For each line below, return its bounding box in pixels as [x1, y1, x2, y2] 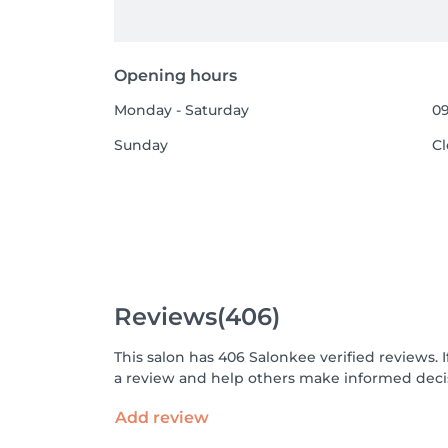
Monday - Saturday [114, 101, 249, 119]
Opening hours [114, 66, 237, 85]
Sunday [114, 136, 168, 154]
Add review [115, 408, 209, 427]
